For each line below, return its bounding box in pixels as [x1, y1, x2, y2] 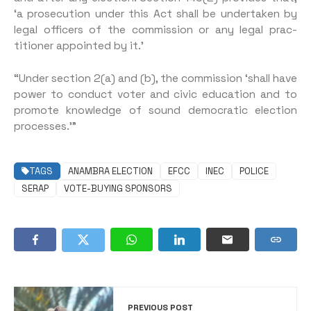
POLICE [239, 165, 269, 177]
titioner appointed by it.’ [14, 39, 144, 53]
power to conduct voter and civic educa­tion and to [14, 87, 297, 101]
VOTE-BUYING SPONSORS [64, 182, 172, 194]
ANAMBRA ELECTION [68, 165, 153, 177]
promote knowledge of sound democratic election [14, 103, 297, 117]
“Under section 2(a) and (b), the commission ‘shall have [14, 71, 297, 85]
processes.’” [14, 119, 76, 133]
